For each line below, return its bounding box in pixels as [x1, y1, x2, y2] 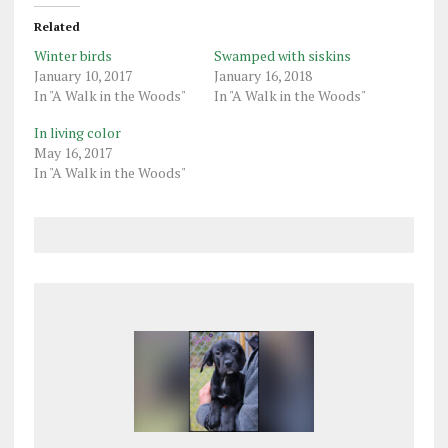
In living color [33, 123, 121, 143]
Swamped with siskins [213, 46, 351, 66]
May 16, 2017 [33, 143, 112, 163]
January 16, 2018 [213, 66, 312, 86]
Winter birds [33, 46, 112, 66]
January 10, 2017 [33, 66, 132, 86]
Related [33, 19, 80, 35]
